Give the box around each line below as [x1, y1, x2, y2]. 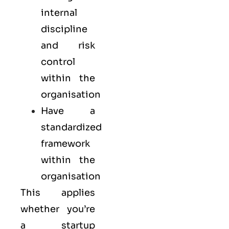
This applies [20, 187, 95, 198]
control [41, 56, 75, 67]
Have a [41, 105, 95, 117]
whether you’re [20, 203, 95, 215]
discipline [41, 23, 87, 35]
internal [41, 7, 77, 18]
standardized [41, 121, 102, 133]
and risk [41, 39, 95, 51]
